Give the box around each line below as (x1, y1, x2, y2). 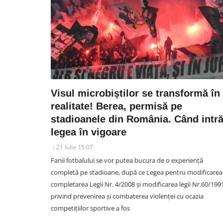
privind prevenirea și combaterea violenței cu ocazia (51, 192, 204, 201)
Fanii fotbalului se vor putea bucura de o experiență (51, 156, 203, 165)
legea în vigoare (51, 126, 126, 137)
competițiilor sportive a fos (51, 204, 130, 213)
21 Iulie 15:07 (56, 143, 93, 151)
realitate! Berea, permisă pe (51, 101, 182, 111)
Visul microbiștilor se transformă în (51, 88, 220, 99)
